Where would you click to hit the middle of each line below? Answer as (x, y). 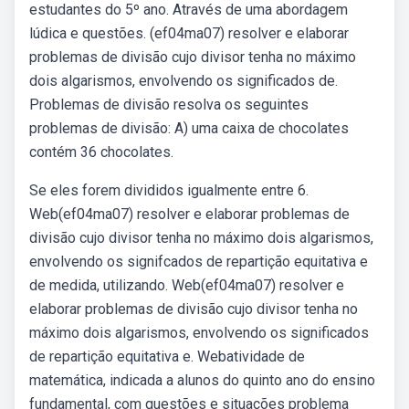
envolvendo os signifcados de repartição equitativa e (199, 262)
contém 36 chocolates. (101, 152)
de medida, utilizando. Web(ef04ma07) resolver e (187, 285)
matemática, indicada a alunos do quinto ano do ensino (202, 380)
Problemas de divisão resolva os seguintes (169, 105)
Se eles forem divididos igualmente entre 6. (169, 190)
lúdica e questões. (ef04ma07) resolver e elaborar (189, 33)
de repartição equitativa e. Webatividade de (167, 357)
